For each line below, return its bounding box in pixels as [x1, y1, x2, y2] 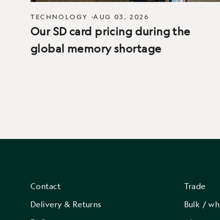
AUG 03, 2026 [93, 12, 150, 21]
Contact [30, 180, 60, 192]
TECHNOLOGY [30, 12, 88, 21]
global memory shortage [30, 41, 162, 55]
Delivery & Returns [30, 198, 102, 210]
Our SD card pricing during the [30, 24, 191, 38]
